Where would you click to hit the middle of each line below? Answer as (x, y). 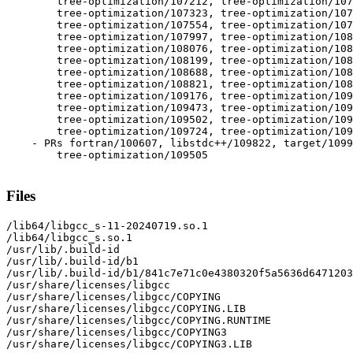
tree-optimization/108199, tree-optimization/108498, (13, 61)
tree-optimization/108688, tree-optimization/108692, (13, 72)
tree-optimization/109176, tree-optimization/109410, (13, 96)
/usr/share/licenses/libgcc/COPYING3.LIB (129, 344)
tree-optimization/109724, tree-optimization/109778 (13, 132)
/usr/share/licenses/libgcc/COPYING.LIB (126, 308)
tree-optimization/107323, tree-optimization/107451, (13, 13)
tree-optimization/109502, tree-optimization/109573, (13, 120)
